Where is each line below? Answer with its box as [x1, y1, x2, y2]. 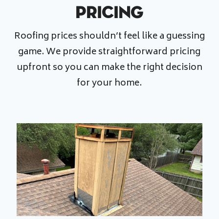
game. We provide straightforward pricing [18, 44, 201, 60]
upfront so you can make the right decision [16, 60, 202, 76]
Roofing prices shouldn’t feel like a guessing [14, 29, 205, 44]
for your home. [77, 76, 142, 91]
